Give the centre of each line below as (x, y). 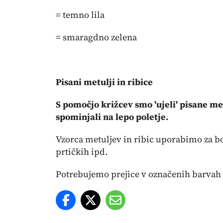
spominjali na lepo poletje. (112, 117)
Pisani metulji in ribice (104, 82)
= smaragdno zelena (96, 37)
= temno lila (80, 15)
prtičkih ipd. (82, 152)
